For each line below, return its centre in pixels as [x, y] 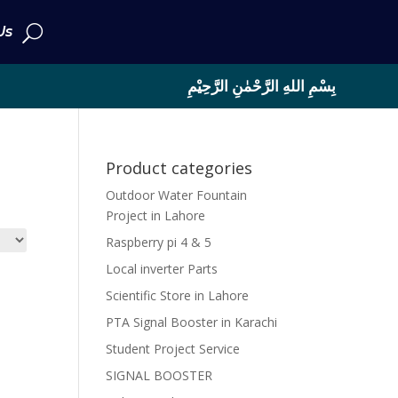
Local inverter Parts [162, 269]
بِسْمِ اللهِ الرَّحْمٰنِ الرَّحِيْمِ [261, 86]
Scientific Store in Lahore [178, 295]
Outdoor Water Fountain [177, 195]
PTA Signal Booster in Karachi [192, 322]
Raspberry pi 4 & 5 [159, 242]
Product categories [179, 168]
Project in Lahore [156, 215]
